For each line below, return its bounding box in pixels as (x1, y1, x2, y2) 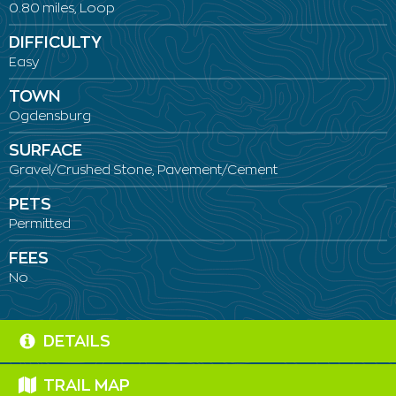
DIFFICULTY (9, 34, 102, 51)
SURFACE (9, 142, 82, 159)
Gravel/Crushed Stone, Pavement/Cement (9, 163, 278, 177)
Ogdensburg (9, 109, 91, 123)
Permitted (9, 217, 71, 231)
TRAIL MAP (42, 377, 130, 394)
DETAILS (42, 333, 110, 350)
